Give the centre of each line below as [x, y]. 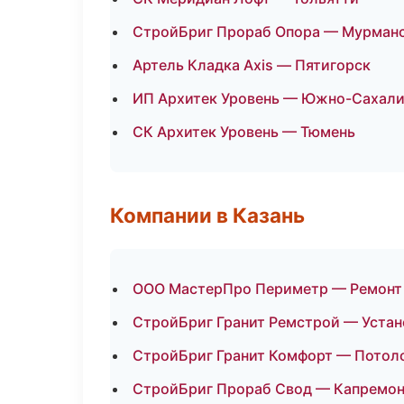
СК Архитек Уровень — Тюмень [244, 132]
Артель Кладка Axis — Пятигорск [252, 65]
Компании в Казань [207, 215]
